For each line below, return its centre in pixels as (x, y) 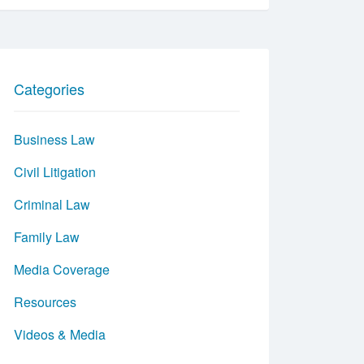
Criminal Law (52, 204)
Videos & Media (60, 334)
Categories (49, 89)
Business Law (54, 139)
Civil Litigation (55, 172)
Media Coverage (62, 269)
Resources (45, 302)
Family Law (47, 237)
